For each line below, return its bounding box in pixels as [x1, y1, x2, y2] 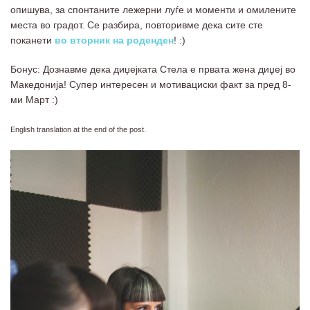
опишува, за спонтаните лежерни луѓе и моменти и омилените [10, 4, 296, 16]
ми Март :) [10, 94, 58, 106]
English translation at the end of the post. [10, 125, 146, 134]
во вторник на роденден [55, 35, 174, 46]
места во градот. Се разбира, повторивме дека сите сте [10, 19, 263, 31]
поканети [10, 35, 55, 46]
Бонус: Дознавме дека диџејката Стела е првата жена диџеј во [10, 64, 295, 75]
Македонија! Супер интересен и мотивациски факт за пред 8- [10, 79, 291, 91]
